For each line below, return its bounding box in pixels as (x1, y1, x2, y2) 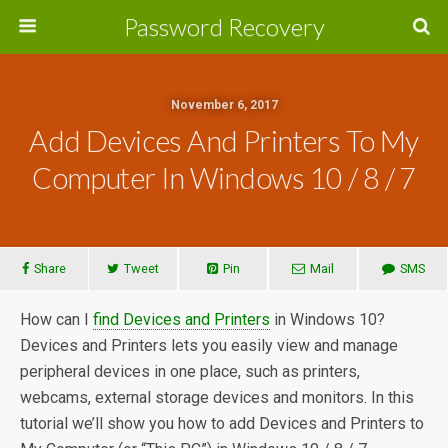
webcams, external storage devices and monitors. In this (20, 388, 414, 407)
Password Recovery (123, 12, 325, 41)
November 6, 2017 (170, 98, 278, 112)
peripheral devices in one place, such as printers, (20, 362, 360, 381)
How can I (20, 310, 93, 329)
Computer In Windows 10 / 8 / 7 (32, 161, 416, 195)
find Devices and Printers (93, 310, 270, 329)
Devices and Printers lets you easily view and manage (20, 336, 398, 355)
